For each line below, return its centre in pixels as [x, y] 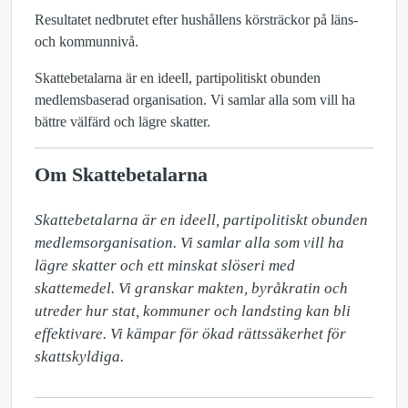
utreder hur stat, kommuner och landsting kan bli [193, 311]
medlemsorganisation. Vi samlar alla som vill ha [189, 243]
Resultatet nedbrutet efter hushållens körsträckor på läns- [196, 20]
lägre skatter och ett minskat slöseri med [165, 265]
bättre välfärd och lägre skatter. [122, 122]
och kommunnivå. [87, 41]
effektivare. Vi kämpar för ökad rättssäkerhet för [190, 334]
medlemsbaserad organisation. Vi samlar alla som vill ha [195, 100]
